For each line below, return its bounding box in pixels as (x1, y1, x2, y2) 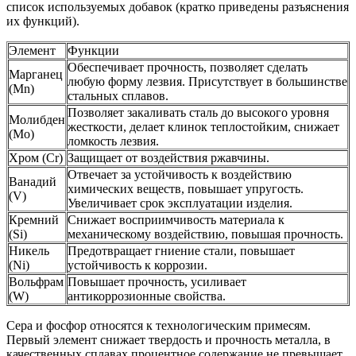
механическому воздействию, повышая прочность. (68, 227, 343, 242)
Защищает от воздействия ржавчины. (68, 151, 269, 165)
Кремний (9, 213, 59, 227)
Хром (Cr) (9, 151, 63, 165)
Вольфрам (9, 275, 64, 289)
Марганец (9, 68, 63, 82)
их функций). (6, 14, 79, 29)
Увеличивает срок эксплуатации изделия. (68, 196, 292, 211)
